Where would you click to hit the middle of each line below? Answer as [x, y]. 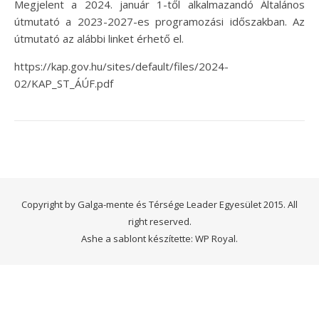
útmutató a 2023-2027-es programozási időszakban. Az [159, 21]
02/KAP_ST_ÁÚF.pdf [64, 83]
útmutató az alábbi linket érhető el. [99, 38]
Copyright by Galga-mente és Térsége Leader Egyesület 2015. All [159, 204]
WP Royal [215, 239]
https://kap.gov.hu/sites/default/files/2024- [121, 66]
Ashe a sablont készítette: [138, 239]
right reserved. [159, 221]
